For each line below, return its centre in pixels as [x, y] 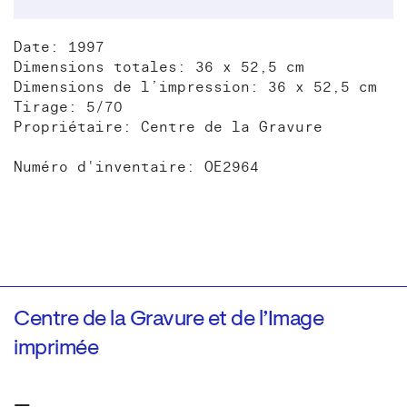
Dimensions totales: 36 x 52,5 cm [159, 67]
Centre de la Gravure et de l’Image [169, 319]
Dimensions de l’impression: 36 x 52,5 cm [195, 87]
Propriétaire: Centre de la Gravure [168, 127]
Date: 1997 [59, 47]
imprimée [56, 348]
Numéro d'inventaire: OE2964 [136, 167]
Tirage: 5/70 [68, 107]
